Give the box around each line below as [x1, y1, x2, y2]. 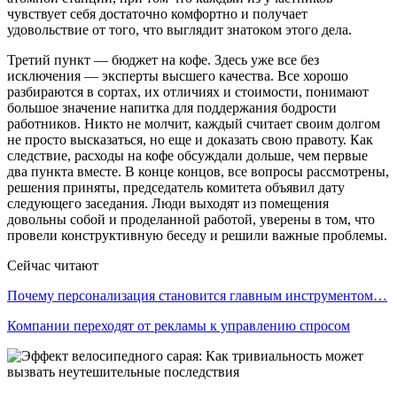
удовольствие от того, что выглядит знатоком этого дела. [7, 21, 352, 37]
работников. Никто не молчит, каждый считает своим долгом [7, 115, 380, 131]
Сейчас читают [7, 257, 98, 273]
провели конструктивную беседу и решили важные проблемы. [7, 227, 387, 243]
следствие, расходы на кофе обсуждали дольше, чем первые [7, 147, 368, 163]
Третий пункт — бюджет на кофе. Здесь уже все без [7, 51, 319, 67]
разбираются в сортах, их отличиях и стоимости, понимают [7, 83, 369, 99]
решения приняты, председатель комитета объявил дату [7, 179, 345, 195]
